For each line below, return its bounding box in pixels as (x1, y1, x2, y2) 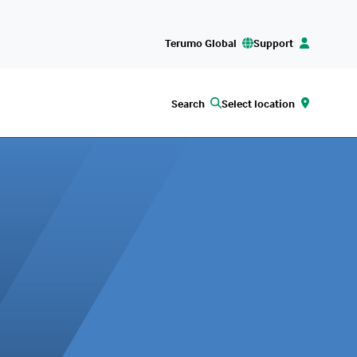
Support (253, 36, 294, 49)
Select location (222, 96, 295, 110)
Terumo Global (164, 36, 237, 49)
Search (171, 96, 205, 110)
